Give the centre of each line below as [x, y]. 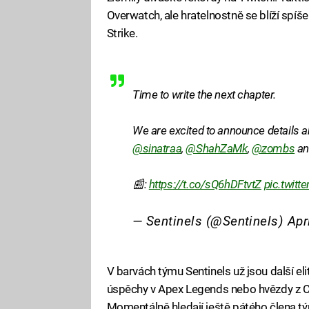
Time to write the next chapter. [204, 95]
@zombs [273, 149]
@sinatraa [157, 149]
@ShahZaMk [217, 149]
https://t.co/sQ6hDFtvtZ [205, 185]
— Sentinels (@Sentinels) [210, 221]
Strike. [122, 33]
